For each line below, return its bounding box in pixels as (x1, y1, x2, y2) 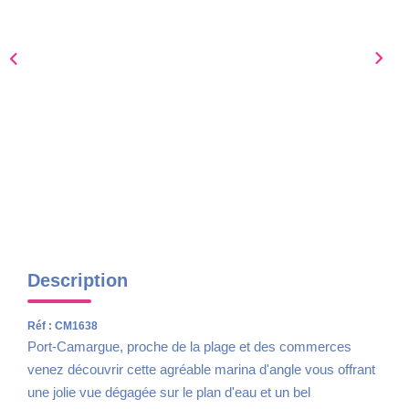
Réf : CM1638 (27, 319, 98, 332)
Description (27, 269, 128, 290)
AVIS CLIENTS (149, 62, 260, 80)
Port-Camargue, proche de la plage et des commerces (27, 338, 351, 354)
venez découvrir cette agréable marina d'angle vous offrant (27, 361, 375, 377)
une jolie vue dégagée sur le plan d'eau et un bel (27, 383, 310, 400)
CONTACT (165, 117, 244, 135)
